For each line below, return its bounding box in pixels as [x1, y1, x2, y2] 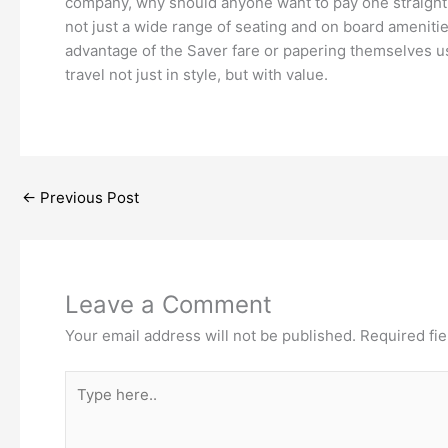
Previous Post [36, 188, 139, 208]
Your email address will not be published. [65, 326, 356, 346]
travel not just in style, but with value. [65, 65, 328, 85]
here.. [64, 395, 105, 415]
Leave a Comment [65, 290, 272, 320]
